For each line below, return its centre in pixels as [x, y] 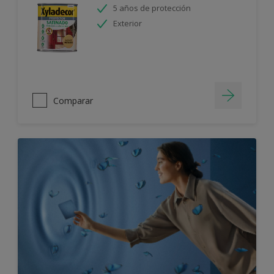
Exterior [128, 23]
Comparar [73, 100]
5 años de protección [152, 8]
